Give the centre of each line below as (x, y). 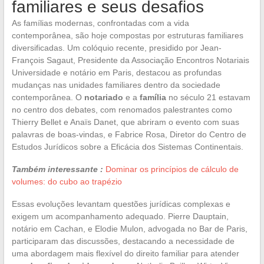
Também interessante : (57, 169)
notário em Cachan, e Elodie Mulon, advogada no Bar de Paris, (129, 228)
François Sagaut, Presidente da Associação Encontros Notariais (130, 60)
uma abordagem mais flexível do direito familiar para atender (125, 253)
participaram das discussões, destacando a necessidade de (123, 241)
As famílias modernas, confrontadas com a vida (100, 23)
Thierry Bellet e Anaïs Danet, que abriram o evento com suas (125, 122)
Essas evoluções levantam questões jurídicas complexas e (121, 204)
